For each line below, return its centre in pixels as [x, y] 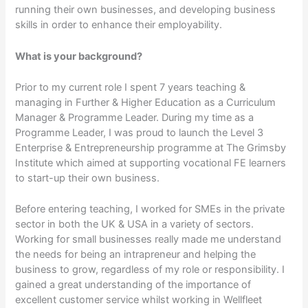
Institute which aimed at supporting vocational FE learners [151, 163]
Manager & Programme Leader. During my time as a [135, 117]
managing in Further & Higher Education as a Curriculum [146, 102]
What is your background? [81, 56]
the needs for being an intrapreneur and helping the [136, 255]
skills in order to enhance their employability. [120, 25]
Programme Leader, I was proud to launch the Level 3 [140, 132]
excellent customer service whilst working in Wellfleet [139, 300]
